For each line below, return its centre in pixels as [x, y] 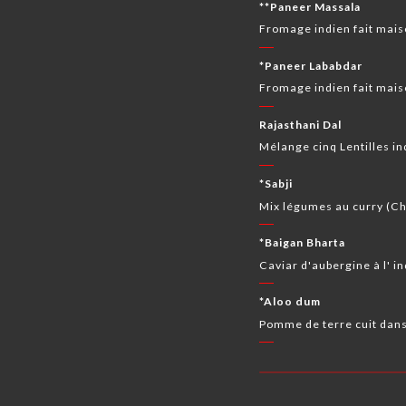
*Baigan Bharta [303, 243]
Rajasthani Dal [301, 125]
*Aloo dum [290, 302]
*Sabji [276, 184]
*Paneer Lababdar [311, 65]
